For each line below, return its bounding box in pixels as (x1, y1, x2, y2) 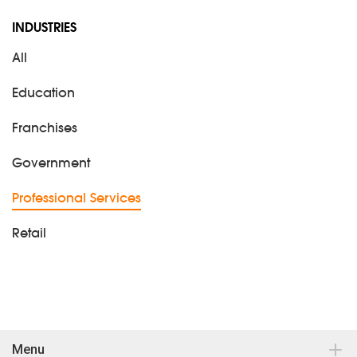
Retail (12, 228, 46, 241)
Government (12, 158, 90, 171)
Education (12, 88, 75, 100)
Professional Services (12, 193, 141, 206)
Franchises (12, 123, 77, 135)
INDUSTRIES (12, 22, 76, 35)
